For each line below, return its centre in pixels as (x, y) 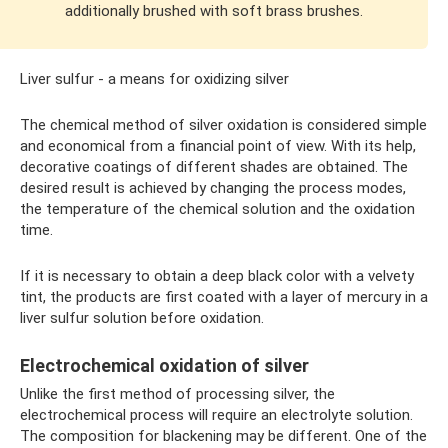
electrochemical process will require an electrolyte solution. (216, 415)
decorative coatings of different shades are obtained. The (214, 167)
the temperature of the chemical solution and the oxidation (217, 209)
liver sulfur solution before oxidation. (142, 318)
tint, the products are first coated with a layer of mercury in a (224, 297)
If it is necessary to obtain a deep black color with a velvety (217, 276)
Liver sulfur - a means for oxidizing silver (154, 79)
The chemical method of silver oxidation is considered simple (223, 125)
